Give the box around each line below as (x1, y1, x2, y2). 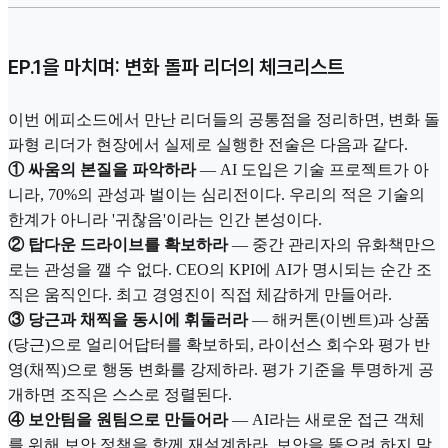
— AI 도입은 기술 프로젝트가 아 (196, 161, 429, 179)
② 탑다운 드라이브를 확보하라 (8, 236, 228, 254)
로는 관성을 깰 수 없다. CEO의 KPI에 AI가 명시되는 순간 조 (8, 261, 432, 279)
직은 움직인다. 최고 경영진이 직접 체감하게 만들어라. (8, 286, 392, 304)
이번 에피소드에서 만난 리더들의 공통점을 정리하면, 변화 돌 (8, 111, 440, 129)
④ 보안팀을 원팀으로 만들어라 (8, 411, 228, 429)
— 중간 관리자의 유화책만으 (228, 236, 436, 254)
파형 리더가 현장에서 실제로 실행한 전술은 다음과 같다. (8, 136, 408, 154)
